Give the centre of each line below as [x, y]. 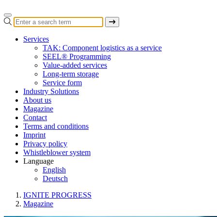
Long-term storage [71, 74]
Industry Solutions [51, 92]
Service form [62, 83]
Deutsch [55, 179]
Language [39, 161]
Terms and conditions [56, 126]
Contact [35, 118]
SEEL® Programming [77, 57]
